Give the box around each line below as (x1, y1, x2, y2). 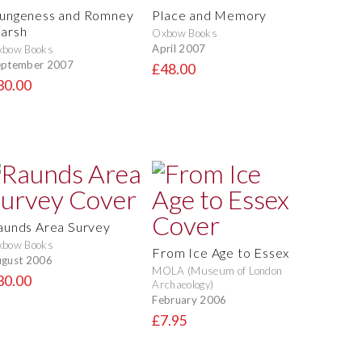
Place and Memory (152, 7, 267, 23)
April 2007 (152, 41, 206, 55)
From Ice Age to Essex (152, 245, 290, 261)
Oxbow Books (152, 27, 217, 40)
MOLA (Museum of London (152, 264, 283, 278)
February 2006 (152, 293, 227, 306)
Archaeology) (152, 278, 214, 292)
